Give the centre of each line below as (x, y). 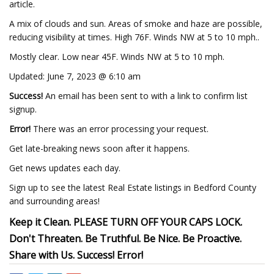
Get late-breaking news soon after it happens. (99, 148)
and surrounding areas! (54, 201)
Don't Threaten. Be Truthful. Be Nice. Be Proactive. (125, 239)
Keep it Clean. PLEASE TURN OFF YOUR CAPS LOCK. (126, 222)
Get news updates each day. (65, 168)
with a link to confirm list (199, 96)
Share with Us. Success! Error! (76, 255)
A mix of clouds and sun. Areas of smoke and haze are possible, (136, 24)
